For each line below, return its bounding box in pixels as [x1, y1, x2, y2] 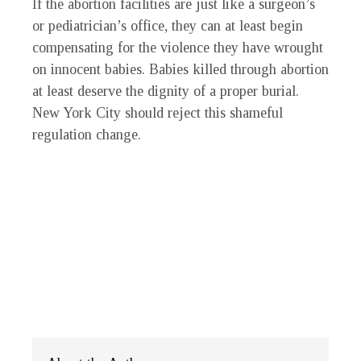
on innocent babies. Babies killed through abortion [32, 61, 329, 78]
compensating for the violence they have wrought [32, 39, 323, 56]
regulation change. [32, 127, 141, 143]
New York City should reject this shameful [32, 105, 283, 122]
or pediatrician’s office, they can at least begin [32, 18, 303, 35]
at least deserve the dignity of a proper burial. [32, 83, 299, 100]
